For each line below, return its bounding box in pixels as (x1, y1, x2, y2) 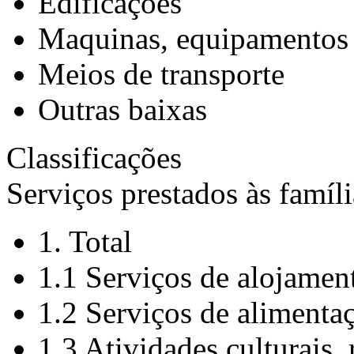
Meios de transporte (38, 57, 284, 91)
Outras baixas (38, 92, 207, 126)
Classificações (6, 141, 182, 175)
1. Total (38, 224, 132, 258)
